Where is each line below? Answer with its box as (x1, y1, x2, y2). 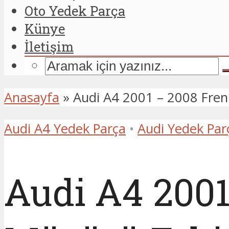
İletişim (25, 38, 74, 56)
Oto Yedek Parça (25, 2, 125, 20)
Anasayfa (4, 88, 59, 106)
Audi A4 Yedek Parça (4, 119, 126, 138)
